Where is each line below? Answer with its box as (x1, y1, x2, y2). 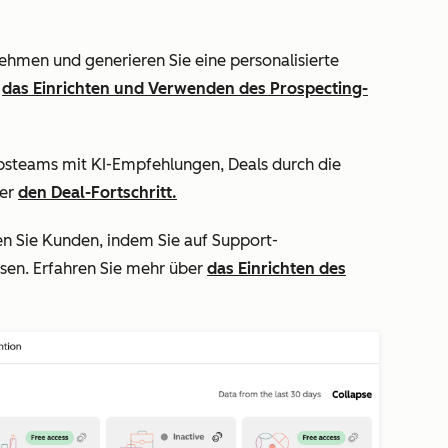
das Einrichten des (207, 259, 346, 278)
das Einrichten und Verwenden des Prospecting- (2, 79, 368, 98)
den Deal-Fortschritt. (18, 183, 177, 202)
